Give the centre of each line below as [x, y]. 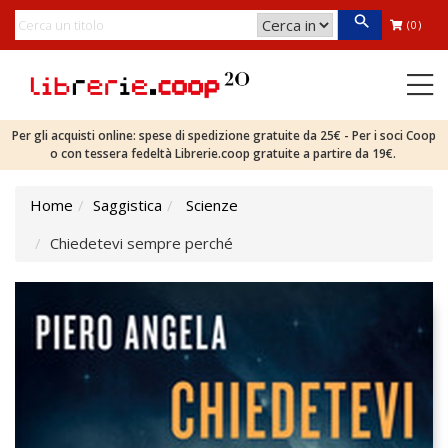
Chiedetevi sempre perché [141, 243]
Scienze [212, 205]
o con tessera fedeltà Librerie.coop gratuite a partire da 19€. [224, 153]
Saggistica [127, 205]
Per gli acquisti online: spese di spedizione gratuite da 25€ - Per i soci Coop [224, 135]
